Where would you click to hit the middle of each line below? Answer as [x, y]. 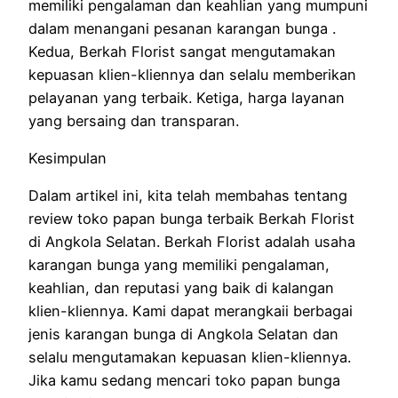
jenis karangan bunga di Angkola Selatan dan [183, 334]
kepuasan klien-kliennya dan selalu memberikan [192, 74]
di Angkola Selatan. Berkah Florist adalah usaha [192, 242]
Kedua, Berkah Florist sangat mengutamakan [182, 51]
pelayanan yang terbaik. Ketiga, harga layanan [187, 97]
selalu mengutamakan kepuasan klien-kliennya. [190, 358]
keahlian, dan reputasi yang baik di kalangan [181, 288]
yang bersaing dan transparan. [134, 120]
